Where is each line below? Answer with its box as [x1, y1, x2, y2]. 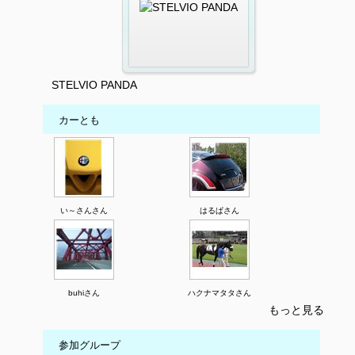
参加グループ [59, 339, 120, 352]
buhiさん [68, 288, 100, 298]
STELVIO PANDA [52, 78, 137, 92]
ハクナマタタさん [188, 288, 251, 298]
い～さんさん [60, 206, 108, 216]
